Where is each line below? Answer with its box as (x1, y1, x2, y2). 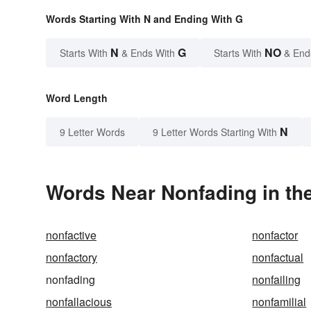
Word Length (46, 90, 108, 105)
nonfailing (252, 271, 301, 287)
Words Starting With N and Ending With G (46, 11, 243, 26)
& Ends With (119, 45, 178, 60)
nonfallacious (46, 293, 112, 310)
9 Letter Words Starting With (153, 124, 277, 139)
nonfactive (46, 226, 96, 243)
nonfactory (46, 249, 97, 265)
